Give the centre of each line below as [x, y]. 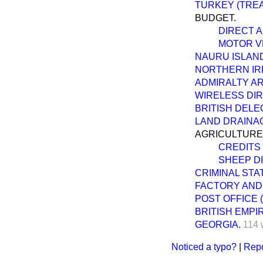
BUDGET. [215, 18]
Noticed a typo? [204, 247]
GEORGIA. [218, 224]
